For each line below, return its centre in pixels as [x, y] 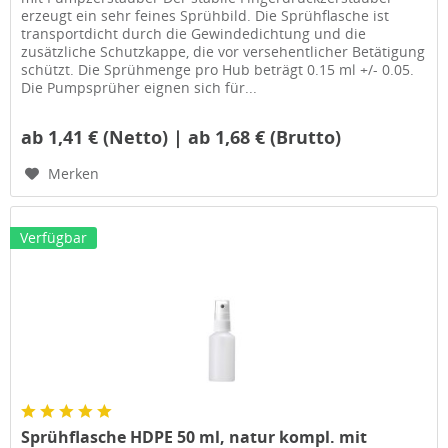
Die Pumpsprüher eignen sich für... [139, 88]
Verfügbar [54, 238]
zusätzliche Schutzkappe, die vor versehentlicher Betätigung [223, 52]
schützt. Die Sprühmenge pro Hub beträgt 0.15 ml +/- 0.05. [218, 70]
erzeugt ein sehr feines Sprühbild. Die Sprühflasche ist [205, 16]
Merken [74, 174]
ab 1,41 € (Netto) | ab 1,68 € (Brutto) [181, 137]
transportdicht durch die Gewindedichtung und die [194, 34]
